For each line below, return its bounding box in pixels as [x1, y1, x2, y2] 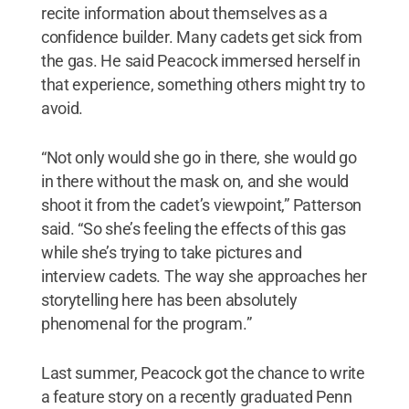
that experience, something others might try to [40, 74, 365, 94]
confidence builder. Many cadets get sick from [40, 26, 362, 47]
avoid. [40, 98, 84, 118]
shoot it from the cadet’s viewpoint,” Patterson [40, 194, 362, 215]
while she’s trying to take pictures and [40, 242, 302, 262]
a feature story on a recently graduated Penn [40, 386, 352, 406]
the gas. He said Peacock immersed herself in [40, 50, 361, 70]
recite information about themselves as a [40, 3, 328, 23]
